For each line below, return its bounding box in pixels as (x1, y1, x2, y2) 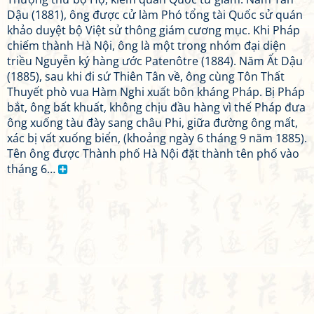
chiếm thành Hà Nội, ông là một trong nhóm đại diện (7, 38, 286, 53)
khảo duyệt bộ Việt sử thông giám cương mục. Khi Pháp (7, 22, 300, 38)
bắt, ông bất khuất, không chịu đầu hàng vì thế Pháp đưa (7, 100, 306, 115)
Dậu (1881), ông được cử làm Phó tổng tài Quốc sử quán (7, 7, 303, 22)
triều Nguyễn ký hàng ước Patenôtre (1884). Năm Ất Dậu (7, 53, 303, 69)
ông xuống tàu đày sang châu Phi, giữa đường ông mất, (7, 115, 298, 130)
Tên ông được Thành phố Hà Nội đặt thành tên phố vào (7, 146, 299, 161)
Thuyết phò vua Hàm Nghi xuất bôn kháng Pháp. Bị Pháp (7, 84, 305, 100)
